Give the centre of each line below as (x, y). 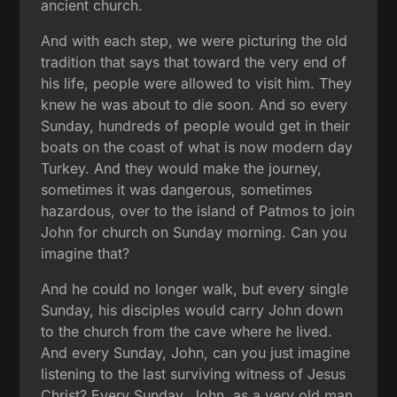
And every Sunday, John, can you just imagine (196, 352)
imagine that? (86, 253)
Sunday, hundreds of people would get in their (196, 125)
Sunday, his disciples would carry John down (192, 310)
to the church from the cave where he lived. (187, 331)
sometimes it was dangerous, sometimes (177, 189)
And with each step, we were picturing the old (195, 40)
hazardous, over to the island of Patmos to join (198, 210)
